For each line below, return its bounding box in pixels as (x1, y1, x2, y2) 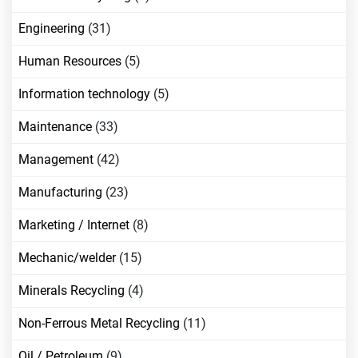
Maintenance (18, 119, 92, 134)
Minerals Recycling (18, 283, 125, 298)
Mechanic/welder (18, 250, 116, 265)
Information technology (18, 86, 150, 101)
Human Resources (18, 54, 121, 69)
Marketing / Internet (18, 217, 129, 233)
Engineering (18, 21, 85, 36)
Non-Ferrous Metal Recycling (18, 316, 180, 331)
